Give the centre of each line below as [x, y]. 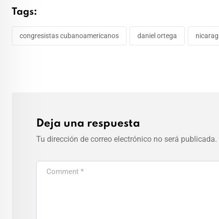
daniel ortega [157, 36]
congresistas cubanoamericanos [69, 36]
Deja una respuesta [88, 124]
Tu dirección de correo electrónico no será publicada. [127, 139]
